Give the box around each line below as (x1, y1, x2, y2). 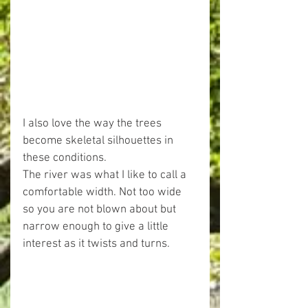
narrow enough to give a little (23, 219, 171, 234)
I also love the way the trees (23, 116, 164, 131)
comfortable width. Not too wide (23, 185, 184, 199)
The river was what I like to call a (23, 168, 189, 182)
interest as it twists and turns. (23, 236, 170, 251)
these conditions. (23, 151, 107, 165)
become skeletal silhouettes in (23, 133, 176, 148)
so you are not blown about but (23, 202, 179, 217)
